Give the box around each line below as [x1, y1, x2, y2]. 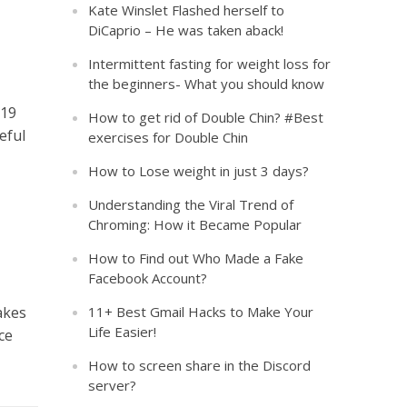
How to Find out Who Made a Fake [88, 249, 304, 267]
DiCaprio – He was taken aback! [88, 21, 284, 39]
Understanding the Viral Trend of [88, 195, 294, 213]
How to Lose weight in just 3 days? [88, 162, 310, 180]
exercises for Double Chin [88, 128, 249, 146]
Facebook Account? [88, 269, 208, 287]
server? [88, 376, 137, 394]
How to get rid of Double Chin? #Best [88, 108, 324, 126]
